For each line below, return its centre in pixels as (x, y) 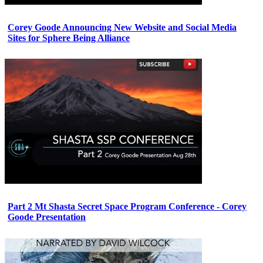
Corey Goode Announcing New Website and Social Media (122, 27)
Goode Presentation (47, 217)
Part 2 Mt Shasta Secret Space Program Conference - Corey (127, 207)
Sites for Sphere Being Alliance (69, 38)
